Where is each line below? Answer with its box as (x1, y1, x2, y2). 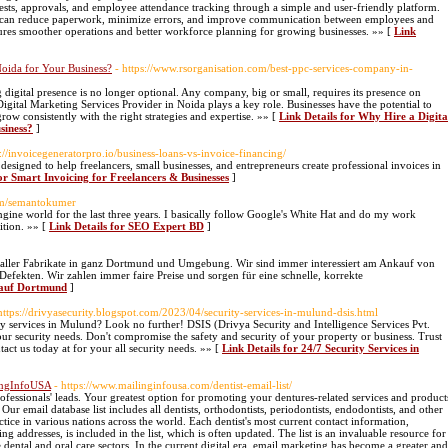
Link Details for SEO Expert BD (49, 220, 204, 232)
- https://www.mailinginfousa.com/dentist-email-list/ (54, 379, 292, 391)
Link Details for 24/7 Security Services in (222, 342, 419, 354)
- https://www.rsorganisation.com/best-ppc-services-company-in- (115, 62, 413, 74)
